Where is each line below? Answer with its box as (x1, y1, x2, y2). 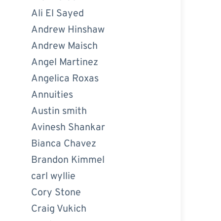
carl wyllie (31, 170, 75, 183)
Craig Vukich (31, 202, 86, 216)
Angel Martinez (31, 56, 98, 69)
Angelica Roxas (31, 72, 99, 85)
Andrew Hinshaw (31, 23, 105, 37)
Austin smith (31, 105, 87, 118)
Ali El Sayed (31, 7, 84, 20)
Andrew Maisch (31, 39, 98, 53)
